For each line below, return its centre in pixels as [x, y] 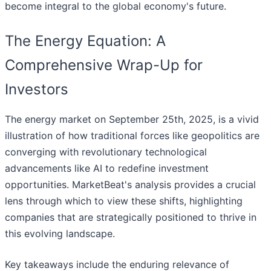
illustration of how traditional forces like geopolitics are [132, 136]
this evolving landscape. [60, 234]
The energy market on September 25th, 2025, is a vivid [132, 119]
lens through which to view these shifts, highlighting [124, 201]
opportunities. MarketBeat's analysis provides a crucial [130, 185]
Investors [37, 90]
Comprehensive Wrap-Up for [104, 65]
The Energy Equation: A [85, 41]
